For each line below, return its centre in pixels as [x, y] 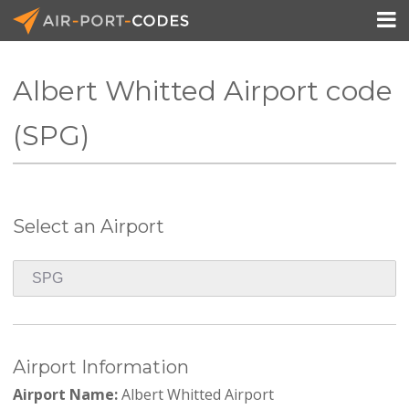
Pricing [327, 158]
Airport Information [100, 367]
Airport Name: [65, 394]
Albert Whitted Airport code [202, 91]
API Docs [334, 116]
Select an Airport [88, 226]
